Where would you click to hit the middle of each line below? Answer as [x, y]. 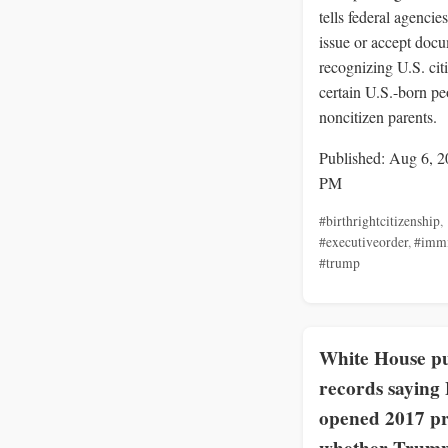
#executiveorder [363, 241]
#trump [339, 262]
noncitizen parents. [378, 116]
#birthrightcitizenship [379, 220]
